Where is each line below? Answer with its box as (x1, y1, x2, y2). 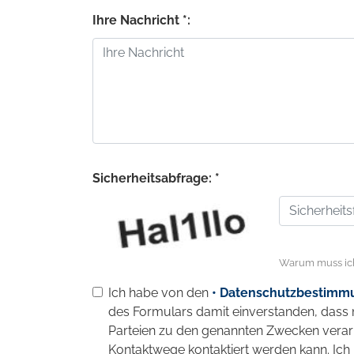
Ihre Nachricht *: (92, 12, 190, 28)
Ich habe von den (108, 284, 212, 300)
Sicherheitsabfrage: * (92, 170, 220, 186)
